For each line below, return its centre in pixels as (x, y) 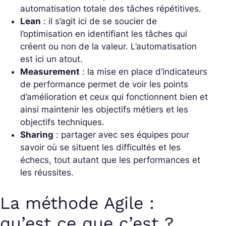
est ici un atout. (51, 59)
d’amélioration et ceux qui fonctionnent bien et (114, 97)
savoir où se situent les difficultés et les (100, 148)
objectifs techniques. (62, 122)
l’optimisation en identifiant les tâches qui (104, 34)
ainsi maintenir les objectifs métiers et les (104, 110)
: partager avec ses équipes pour (121, 135)
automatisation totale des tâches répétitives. (111, 9)
